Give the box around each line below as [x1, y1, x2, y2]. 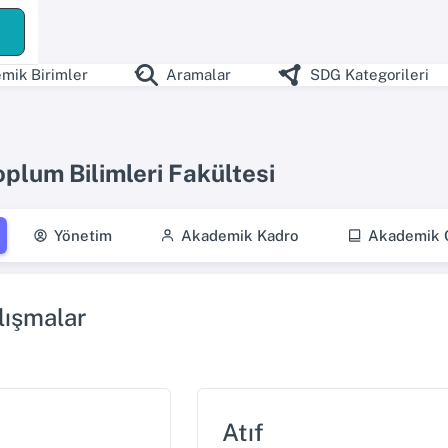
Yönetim [54, 226, 112, 244]
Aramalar [166, 66, 232, 83]
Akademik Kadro [181, 226, 299, 244]
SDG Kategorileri [309, 66, 429, 83]
